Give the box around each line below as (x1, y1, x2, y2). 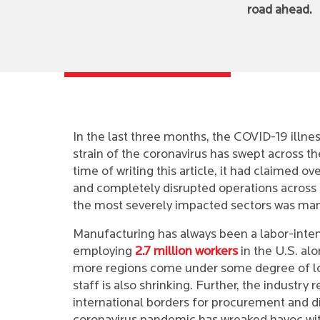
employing (73, 245, 135, 259)
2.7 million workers (135, 245, 238, 259)
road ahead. (247, 4, 312, 17)
